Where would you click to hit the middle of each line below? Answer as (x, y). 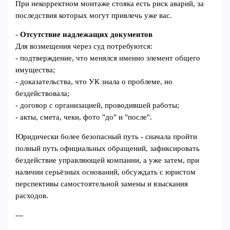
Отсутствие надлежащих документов (87, 35)
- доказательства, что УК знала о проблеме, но (94, 82)
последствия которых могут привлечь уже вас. (94, 15)
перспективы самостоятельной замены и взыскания (102, 184)
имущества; (35, 70)
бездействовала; (43, 94)
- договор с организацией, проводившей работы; (98, 106)
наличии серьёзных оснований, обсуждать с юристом (106, 172)
